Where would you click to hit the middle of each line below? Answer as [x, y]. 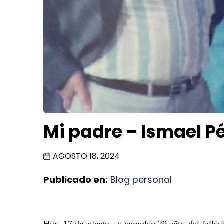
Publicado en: [76, 179]
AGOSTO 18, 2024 [86, 156]
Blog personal [141, 179]
